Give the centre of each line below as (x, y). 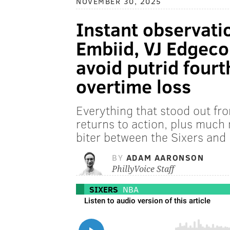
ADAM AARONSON (165, 158)
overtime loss (133, 86)
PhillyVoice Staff (143, 169)
